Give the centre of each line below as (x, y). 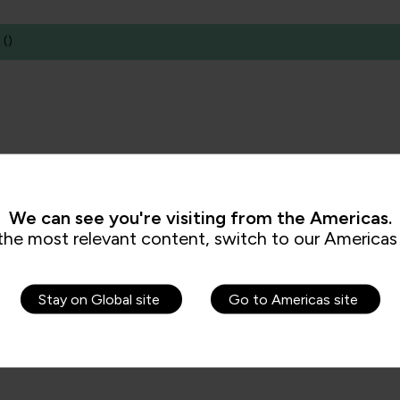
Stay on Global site (99, 299)
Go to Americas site (293, 299)
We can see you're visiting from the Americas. (200, 217)
